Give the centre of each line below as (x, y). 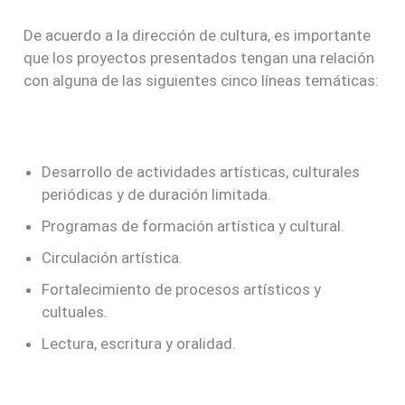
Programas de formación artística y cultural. (193, 226)
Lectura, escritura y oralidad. (139, 344)
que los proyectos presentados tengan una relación (199, 58)
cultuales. (75, 312)
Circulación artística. (113, 258)
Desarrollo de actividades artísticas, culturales (201, 172)
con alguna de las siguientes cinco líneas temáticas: (202, 81)
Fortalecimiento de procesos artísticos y (182, 290)
